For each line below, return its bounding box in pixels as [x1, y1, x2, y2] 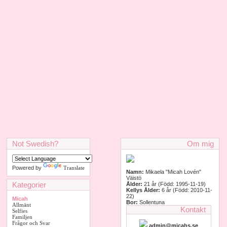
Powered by [12, 165, 43, 171]
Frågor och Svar [12, 220, 50, 226]
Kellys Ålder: [126, 187, 162, 193]
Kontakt [180, 205, 206, 214]
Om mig [187, 139, 214, 148]
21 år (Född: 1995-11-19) [142, 181, 206, 187]
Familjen [12, 214, 32, 220]
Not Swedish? [12, 139, 58, 148]
